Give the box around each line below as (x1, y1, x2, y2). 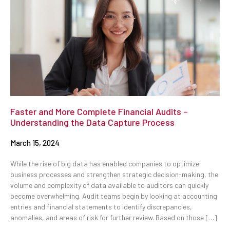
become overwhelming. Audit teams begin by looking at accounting (10, 191, 217, 200)
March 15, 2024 (10, 138, 60, 147)
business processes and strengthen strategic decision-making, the (10, 169, 218, 179)
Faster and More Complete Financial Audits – (10, 105, 188, 117)
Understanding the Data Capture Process (10, 116, 175, 128)
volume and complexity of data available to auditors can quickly (10, 180, 208, 189)
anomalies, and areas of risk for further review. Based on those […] (10, 213, 217, 222)
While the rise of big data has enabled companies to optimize (10, 159, 199, 168)
